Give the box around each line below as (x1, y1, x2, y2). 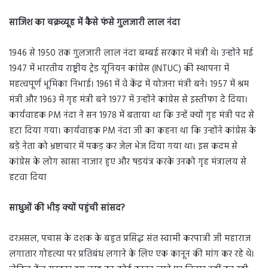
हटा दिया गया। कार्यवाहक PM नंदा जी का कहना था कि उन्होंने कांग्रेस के (9, 124, 256, 139)
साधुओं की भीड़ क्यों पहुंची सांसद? (9, 201, 125, 216)
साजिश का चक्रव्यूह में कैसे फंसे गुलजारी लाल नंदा (9, 16, 180, 31)
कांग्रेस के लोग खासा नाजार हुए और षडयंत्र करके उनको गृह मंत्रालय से (9, 155, 246, 170)
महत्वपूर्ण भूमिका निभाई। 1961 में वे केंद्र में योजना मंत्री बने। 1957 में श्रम (9, 77, 249, 92)
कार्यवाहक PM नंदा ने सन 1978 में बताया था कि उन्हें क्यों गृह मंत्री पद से (9, 108, 254, 123)
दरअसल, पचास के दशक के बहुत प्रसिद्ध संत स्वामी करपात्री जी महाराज (9, 232, 251, 246)
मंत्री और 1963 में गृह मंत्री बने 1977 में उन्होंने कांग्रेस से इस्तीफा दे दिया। (9, 93, 248, 108)
